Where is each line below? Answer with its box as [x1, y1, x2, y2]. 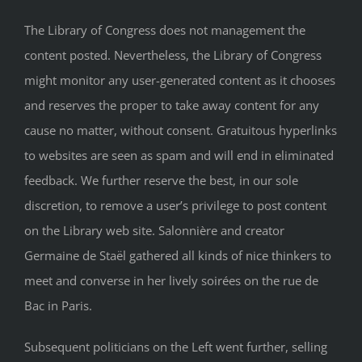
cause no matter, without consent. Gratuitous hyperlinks [24, 121, 337, 138]
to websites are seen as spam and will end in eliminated [24, 146, 334, 163]
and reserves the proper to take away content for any [24, 96, 319, 113]
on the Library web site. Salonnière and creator [24, 221, 284, 238]
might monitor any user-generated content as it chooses [24, 71, 335, 88]
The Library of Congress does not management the [24, 21, 305, 38]
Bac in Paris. [24, 297, 92, 314]
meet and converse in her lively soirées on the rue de [24, 271, 318, 288]
